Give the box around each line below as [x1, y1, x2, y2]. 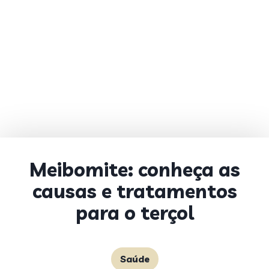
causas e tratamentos [32, 179, 237, 203]
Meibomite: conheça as [29, 157, 240, 181]
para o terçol [75, 201, 194, 225]
